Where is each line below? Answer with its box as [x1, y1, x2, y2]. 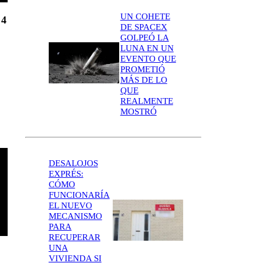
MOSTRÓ [120, 106, 157, 116]
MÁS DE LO [120, 75, 167, 85]
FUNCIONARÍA [48, 190, 110, 200]
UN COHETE [120, 11, 170, 21]
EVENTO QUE [120, 53, 176, 63]
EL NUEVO [48, 201, 92, 211]
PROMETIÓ [120, 64, 165, 74]
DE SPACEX [120, 22, 167, 32]
